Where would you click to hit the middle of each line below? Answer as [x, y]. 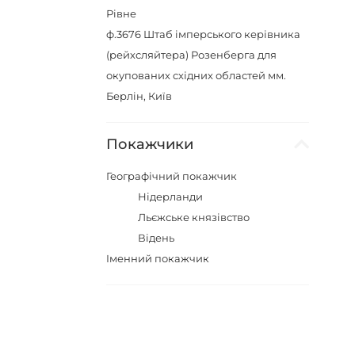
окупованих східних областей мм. [197, 75]
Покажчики [150, 144]
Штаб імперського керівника [222, 34]
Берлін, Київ [139, 96]
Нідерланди [171, 197]
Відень [157, 238]
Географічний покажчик [172, 176]
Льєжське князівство [194, 217]
